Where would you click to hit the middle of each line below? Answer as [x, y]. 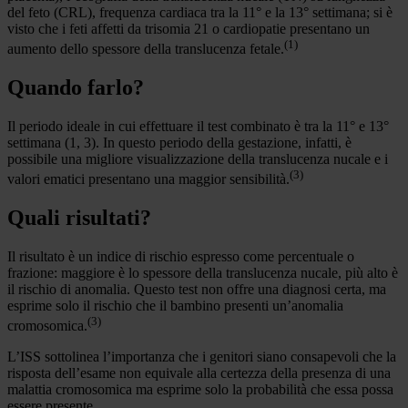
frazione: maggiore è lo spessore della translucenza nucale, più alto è [203, 273]
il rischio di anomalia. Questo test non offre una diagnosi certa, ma [197, 290]
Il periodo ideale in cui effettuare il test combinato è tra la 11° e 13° [198, 126]
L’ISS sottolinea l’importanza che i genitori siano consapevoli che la [202, 357]
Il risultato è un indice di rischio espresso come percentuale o [181, 257]
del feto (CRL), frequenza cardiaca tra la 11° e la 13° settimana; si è [200, 12]
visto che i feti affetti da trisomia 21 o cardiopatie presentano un [189, 28]
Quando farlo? [76, 87]
